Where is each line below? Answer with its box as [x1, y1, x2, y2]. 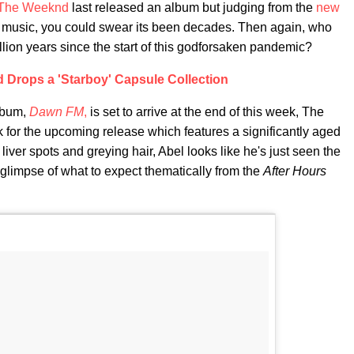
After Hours [263, 164, 326, 178]
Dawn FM [29, 105, 84, 119]
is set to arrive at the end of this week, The [87, 105, 324, 119]
